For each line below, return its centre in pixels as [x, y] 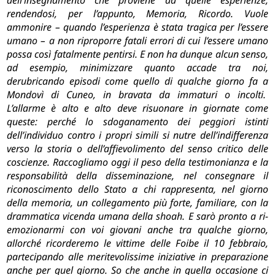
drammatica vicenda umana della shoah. [96, 216]
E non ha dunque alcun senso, [204, 54]
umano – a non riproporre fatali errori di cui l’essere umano [137, 41]
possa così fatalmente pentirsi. [72, 54]
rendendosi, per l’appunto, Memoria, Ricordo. [120, 14]
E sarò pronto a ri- [228, 216]
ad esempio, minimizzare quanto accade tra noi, [137, 68]
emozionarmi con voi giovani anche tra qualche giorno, [137, 230]
